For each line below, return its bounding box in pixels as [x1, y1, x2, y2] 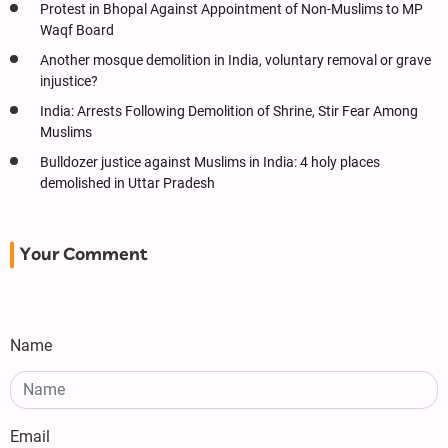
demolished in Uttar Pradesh [40, 174, 215, 192]
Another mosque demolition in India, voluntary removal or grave [40, 51, 431, 69]
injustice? [40, 72, 98, 90]
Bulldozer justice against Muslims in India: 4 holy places [40, 153, 380, 171]
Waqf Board [40, 21, 114, 39]
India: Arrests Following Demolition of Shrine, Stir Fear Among [40, 102, 418, 120]
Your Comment [20, 241, 147, 268]
